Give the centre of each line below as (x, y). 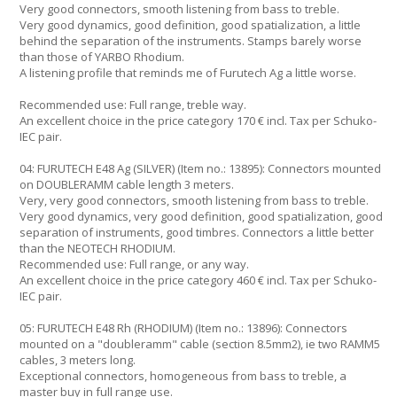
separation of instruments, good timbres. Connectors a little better (197, 232)
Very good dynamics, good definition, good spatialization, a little (190, 25)
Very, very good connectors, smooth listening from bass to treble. (194, 200)
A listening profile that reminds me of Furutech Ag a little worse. (188, 73)
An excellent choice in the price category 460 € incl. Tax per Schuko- (198, 280)
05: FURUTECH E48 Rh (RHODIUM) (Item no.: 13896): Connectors (183, 328)
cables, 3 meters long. (78, 360)
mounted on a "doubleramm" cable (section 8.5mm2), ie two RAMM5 (200, 344)
